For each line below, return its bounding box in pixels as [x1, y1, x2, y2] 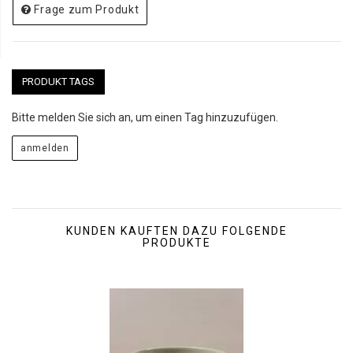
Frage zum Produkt [34, 3, 139, 16]
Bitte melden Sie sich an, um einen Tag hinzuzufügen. [12, 111, 278, 124]
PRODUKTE [142, 236, 211, 249]
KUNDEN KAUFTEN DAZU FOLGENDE [65, 225, 288, 237]
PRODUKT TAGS [22, 76, 95, 87]
